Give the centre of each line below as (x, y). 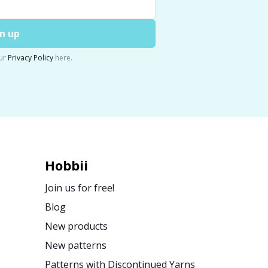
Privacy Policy (30, 57)
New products (76, 226)
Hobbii (66, 165)
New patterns (75, 246)
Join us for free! (79, 188)
